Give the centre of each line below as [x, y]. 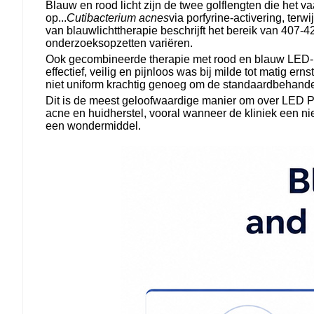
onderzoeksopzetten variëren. [119, 43]
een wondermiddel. [93, 125]
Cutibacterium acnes [118, 18]
